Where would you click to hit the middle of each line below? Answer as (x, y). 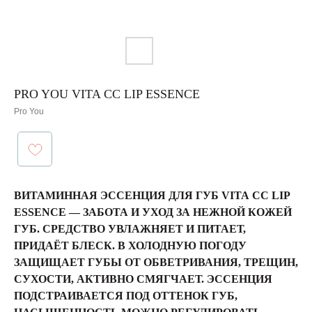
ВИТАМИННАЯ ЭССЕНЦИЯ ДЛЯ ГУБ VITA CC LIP (152, 195)
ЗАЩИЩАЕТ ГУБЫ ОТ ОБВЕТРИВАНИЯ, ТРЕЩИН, (156, 262)
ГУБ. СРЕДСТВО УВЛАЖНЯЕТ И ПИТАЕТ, (130, 229)
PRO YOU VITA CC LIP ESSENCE (107, 94)
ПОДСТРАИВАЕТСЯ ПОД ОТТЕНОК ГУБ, (126, 296)
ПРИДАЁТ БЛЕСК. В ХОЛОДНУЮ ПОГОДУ (130, 245)
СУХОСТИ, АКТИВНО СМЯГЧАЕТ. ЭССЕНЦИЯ (143, 279)
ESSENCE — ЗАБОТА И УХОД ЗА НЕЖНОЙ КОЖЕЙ (153, 212)
